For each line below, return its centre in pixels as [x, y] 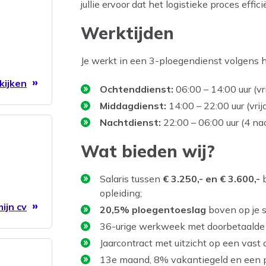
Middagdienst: [133, 106]
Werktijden [127, 33]
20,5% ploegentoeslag [153, 210]
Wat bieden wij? [148, 151]
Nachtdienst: [130, 123]
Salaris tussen [131, 179]
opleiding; [121, 193]
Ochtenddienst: [137, 89]
